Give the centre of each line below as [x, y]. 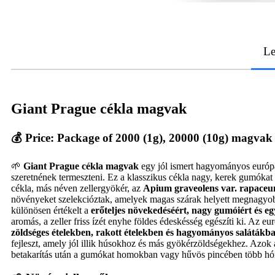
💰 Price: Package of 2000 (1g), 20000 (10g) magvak [142, 137]
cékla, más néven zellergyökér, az [77, 188]
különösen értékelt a [51, 210]
